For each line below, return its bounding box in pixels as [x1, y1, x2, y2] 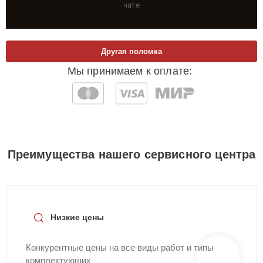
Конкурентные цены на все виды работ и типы [26, 242, 214, 252]
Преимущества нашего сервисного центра [7, 148, 256, 161]
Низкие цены [50, 213, 104, 222]
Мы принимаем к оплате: [67, 65, 193, 77]
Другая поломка [101, 47, 162, 56]
